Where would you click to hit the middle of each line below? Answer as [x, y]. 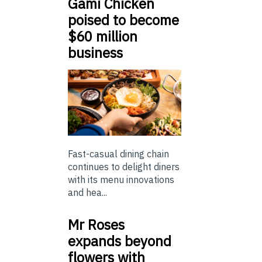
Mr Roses [96, 224]
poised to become [123, 20]
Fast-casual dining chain [118, 154]
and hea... [87, 192]
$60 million [103, 37]
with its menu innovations [121, 179]
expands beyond [120, 241]
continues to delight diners [124, 166]
